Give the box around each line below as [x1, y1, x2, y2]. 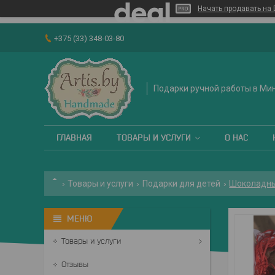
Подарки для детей [142, 179, 220, 188]
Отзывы [61, 260, 88, 269]
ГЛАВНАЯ [56, 133, 92, 143]
